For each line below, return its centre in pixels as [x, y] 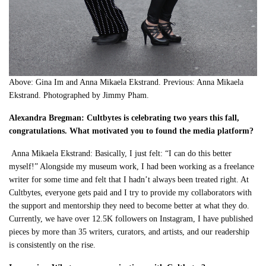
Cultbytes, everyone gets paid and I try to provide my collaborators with [131, 193]
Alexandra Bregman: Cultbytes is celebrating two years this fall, [124, 118]
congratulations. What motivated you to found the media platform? [132, 131]
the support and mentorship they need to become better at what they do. [129, 206]
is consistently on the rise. [53, 245]
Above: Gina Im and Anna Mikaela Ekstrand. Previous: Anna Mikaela [126, 83]
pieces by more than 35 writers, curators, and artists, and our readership [129, 232]
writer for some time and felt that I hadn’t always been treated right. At [129, 180]
